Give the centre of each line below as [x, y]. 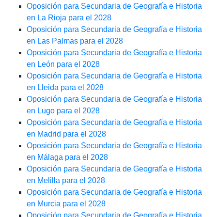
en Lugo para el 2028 [63, 111]
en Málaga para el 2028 [67, 157]
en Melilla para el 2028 [66, 181]
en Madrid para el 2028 [66, 134]
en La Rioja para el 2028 [69, 18]
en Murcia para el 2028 [66, 204]
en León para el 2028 [63, 64]
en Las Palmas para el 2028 [75, 41]
